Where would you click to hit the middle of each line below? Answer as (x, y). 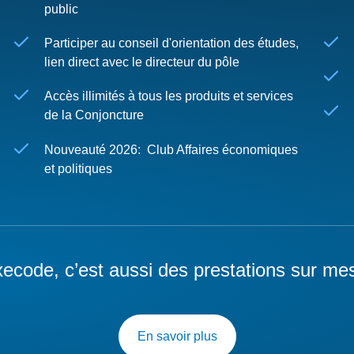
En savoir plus (177, 336)
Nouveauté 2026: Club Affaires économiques (171, 149)
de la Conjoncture (94, 115)
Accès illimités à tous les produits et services (169, 96)
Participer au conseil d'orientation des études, (171, 43)
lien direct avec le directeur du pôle (142, 62)
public (61, 9)
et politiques (78, 168)
